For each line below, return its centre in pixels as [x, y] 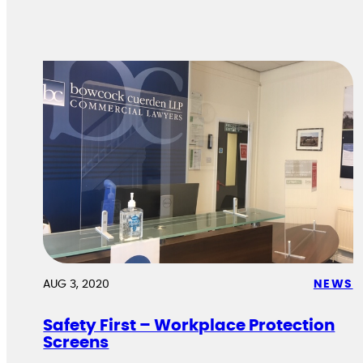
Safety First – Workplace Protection [189, 325]
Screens [76, 342]
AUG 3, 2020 [77, 284]
